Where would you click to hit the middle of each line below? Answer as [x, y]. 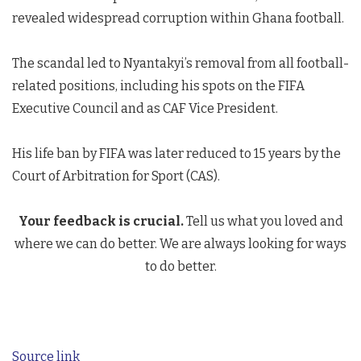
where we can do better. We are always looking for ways [180, 244]
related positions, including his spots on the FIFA [158, 86]
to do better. [180, 266]
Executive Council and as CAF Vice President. [145, 108]
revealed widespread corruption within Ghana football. [178, 18]
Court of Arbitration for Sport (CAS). [116, 176]
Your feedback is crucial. [101, 221]
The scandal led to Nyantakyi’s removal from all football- [180, 63]
